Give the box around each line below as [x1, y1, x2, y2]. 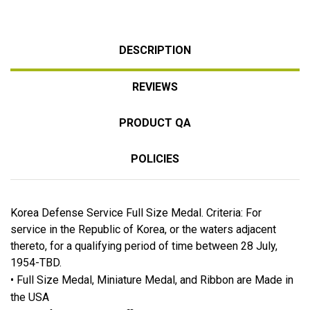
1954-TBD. [10, 255, 62, 269]
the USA [10, 290, 49, 304]
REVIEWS [132, 80, 178, 93]
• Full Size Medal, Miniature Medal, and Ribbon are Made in [10, 273, 293, 286]
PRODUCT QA [119, 116, 191, 129]
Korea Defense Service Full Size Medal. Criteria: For [10, 206, 262, 219]
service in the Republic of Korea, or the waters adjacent [10, 222, 276, 236]
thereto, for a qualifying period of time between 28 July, [10, 239, 277, 253]
